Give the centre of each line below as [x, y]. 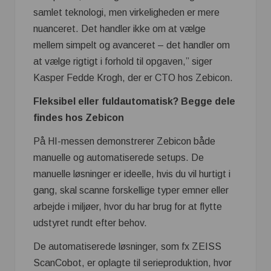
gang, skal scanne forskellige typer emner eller [131, 190]
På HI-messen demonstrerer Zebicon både [124, 141]
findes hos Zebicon [79, 118]
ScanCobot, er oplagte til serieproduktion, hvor [132, 263]
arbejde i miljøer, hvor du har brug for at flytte [128, 207]
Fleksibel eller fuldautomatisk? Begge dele [134, 101]
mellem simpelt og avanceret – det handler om [132, 45]
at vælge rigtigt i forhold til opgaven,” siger [123, 61]
